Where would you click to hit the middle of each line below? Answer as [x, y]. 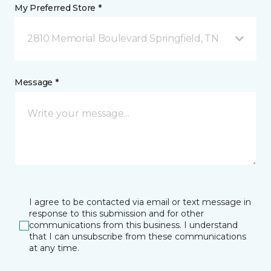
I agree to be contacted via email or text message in [140, 202]
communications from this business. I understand [133, 225]
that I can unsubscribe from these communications [138, 237]
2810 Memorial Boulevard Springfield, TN [123, 39]
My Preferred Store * [58, 8]
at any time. [54, 248]
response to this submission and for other [116, 214]
